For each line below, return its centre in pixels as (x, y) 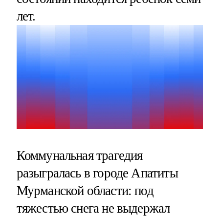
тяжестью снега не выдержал (93, 208)
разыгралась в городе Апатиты (97, 173)
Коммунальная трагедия (79, 155)
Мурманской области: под (85, 190)
